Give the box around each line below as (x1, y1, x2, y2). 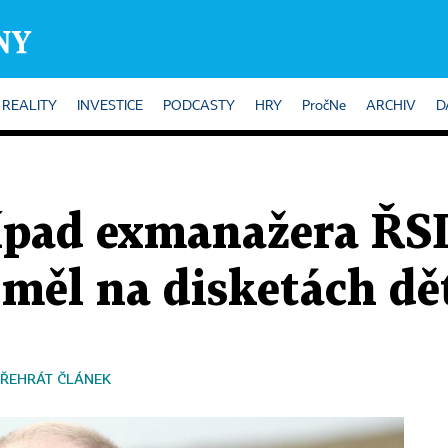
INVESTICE (77, 99, 143, 113)
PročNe (302, 99, 346, 113)
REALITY (2, 99, 57, 113)
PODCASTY (163, 99, 235, 113)
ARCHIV (366, 99, 416, 113)
